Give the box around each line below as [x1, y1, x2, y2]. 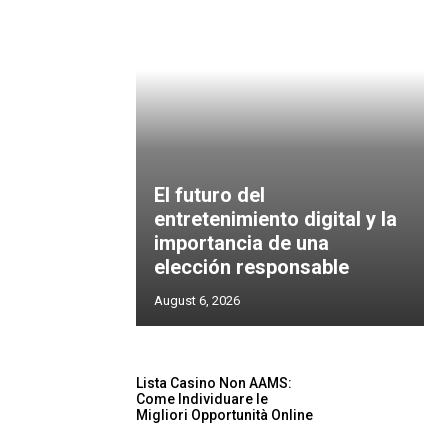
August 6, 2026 [154, 293, 240, 308]
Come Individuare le [136, 391, 268, 408]
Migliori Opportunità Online [136, 407, 313, 424]
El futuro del [154, 183, 265, 207]
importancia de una [154, 231, 329, 255]
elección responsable [154, 255, 349, 279]
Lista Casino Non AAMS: [136, 375, 292, 392]
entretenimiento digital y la [154, 207, 397, 231]
